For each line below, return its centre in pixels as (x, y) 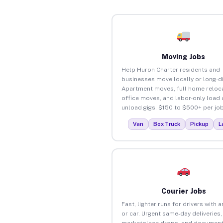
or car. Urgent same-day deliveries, (171, 213)
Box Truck (167, 124)
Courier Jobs (183, 191)
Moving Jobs (184, 56)
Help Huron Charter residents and (170, 69)
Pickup (200, 124)
